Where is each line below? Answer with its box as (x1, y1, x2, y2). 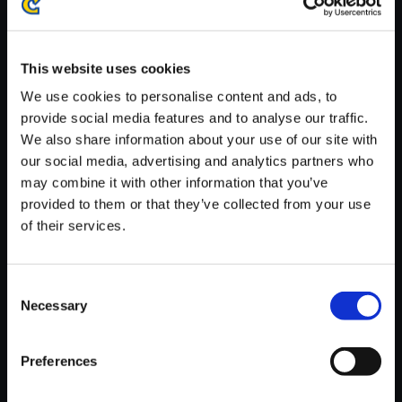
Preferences (21, 353, 98, 369)
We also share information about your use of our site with (21, 131, 378, 147)
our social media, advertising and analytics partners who (21, 153, 373, 169)
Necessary (21, 297, 87, 313)
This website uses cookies (21, 60, 191, 76)
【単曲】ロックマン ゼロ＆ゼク (157, 153, 362, 169)
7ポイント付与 (157, 223, 240, 238)
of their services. (21, 217, 126, 233)
